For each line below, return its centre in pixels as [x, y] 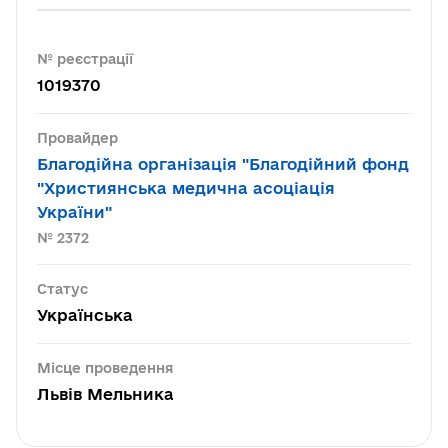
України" [74, 212]
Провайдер [77, 138]
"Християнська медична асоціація [186, 188]
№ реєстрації [85, 59]
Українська [85, 315]
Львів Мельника [105, 394]
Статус [62, 289]
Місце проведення [105, 368]
